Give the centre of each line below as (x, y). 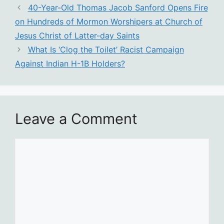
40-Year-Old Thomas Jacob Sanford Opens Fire (118, 8)
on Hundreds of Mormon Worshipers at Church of (109, 22)
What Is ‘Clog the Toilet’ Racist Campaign (106, 50)
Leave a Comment (76, 119)
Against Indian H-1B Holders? (70, 64)
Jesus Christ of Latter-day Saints (77, 36)
